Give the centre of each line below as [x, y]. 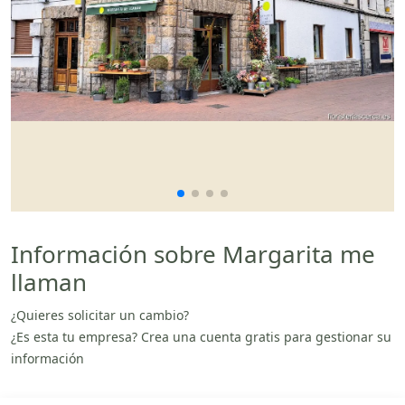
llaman [49, 282]
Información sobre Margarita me [193, 254]
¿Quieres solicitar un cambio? [100, 315]
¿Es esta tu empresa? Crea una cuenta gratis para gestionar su [201, 336]
